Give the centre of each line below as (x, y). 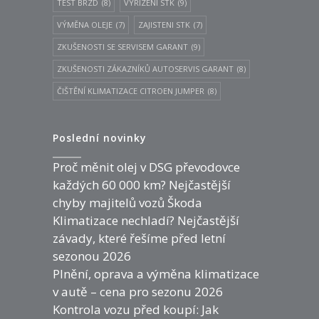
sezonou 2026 (92, 256)
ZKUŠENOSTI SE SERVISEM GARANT (122, 46)
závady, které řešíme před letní (139, 238)
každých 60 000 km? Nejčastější (142, 184)
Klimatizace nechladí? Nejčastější (146, 220)
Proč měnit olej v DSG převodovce (146, 167)
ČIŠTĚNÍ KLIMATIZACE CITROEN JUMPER (131, 90)
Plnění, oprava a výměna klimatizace (156, 273)
